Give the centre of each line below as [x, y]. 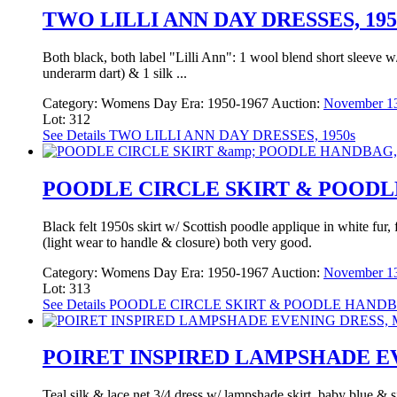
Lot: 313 [66, 288]
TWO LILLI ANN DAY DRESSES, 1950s [230, 135]
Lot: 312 [66, 119]
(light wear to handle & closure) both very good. [177, 242]
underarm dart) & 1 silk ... [115, 73]
